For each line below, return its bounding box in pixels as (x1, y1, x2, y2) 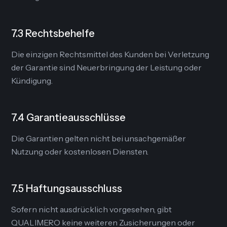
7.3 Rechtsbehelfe (11, 27, 95, 40)
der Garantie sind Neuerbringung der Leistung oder (11, 62, 202, 72)
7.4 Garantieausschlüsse (11, 111, 126, 124)
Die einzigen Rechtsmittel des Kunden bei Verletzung (11, 49, 210, 59)
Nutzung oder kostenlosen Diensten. (11, 146, 149, 157)
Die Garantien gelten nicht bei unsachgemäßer (11, 133, 186, 143)
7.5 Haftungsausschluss (11, 182, 123, 195)
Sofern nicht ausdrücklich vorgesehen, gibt (11, 204, 172, 214)
